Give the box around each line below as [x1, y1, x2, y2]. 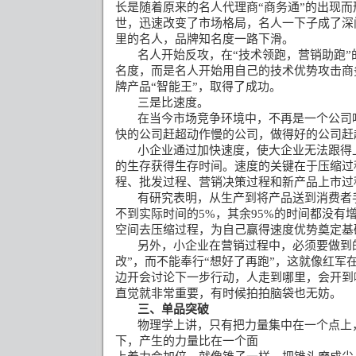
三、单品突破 [137, 303, 210, 315]
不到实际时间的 [115, 207, 199, 220]
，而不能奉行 [133, 255, 204, 268]
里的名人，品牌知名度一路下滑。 [115, 33, 294, 45]
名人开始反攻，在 [137, 48, 233, 61]
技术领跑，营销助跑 [238, 48, 346, 61]
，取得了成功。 [198, 80, 281, 93]
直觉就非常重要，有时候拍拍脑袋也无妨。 [115, 287, 342, 300]
